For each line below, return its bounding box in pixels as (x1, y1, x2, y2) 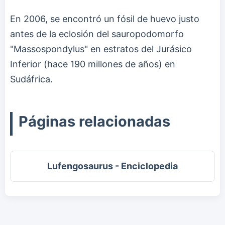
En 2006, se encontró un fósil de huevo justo (10, 13, 199, 24)
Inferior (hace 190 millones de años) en (10, 58, 175, 69)
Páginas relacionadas (19, 112, 170, 130)
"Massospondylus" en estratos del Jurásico (10, 43, 192, 54)
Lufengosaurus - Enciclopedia (47, 160, 178, 171)
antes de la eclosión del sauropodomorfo (10, 28, 184, 39)
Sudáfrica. (10, 73, 53, 84)
